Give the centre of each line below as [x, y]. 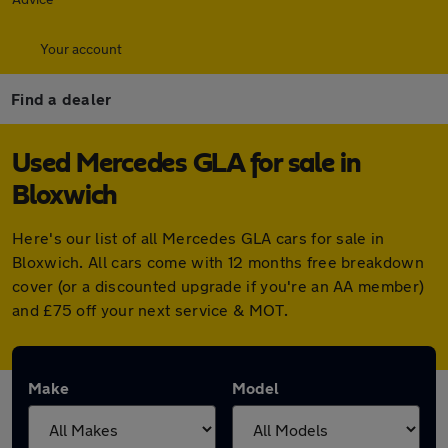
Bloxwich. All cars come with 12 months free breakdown [218, 261]
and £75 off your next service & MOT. [150, 309]
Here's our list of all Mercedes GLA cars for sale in [198, 237]
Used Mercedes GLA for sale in [186, 164]
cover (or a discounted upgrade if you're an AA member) [218, 285]
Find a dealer [61, 98]
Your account [81, 48]
